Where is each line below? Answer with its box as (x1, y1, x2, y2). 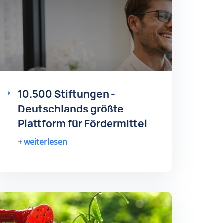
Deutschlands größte (17, 102, 124, 115)
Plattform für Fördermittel (17, 116, 147, 130)
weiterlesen (23, 136, 67, 147)
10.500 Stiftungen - (17, 87, 115, 101)
